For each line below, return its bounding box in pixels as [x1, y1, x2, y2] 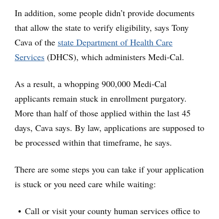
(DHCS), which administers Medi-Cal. [44, 51, 184, 63]
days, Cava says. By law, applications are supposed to [15, 122, 204, 134]
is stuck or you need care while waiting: [15, 178, 156, 190]
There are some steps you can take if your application [15, 163, 204, 175]
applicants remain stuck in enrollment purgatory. [15, 92, 187, 105]
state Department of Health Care [58, 36, 173, 48]
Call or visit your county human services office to [25, 205, 200, 217]
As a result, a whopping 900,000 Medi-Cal [15, 78, 167, 90]
